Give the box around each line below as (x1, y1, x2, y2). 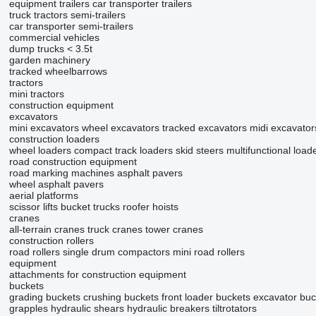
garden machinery (8, 54, 90, 66)
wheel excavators (81, 122, 159, 133)
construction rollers (8, 235, 94, 246)
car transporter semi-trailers (8, 20, 133, 32)
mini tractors (8, 88, 64, 99)
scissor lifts (8, 201, 58, 212)
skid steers (175, 145, 224, 156)
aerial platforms (8, 190, 78, 201)
